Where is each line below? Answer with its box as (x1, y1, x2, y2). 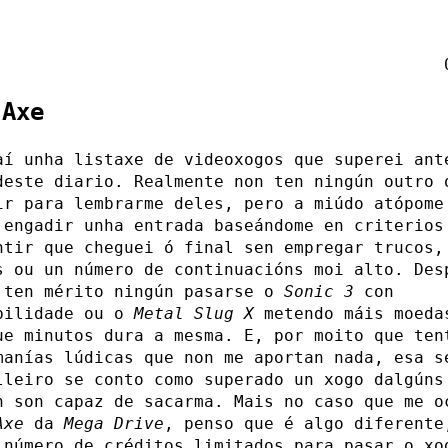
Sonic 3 (284, 281, 354, 301)
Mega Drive (64, 413, 164, 433)
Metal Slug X (134, 303, 254, 323)
